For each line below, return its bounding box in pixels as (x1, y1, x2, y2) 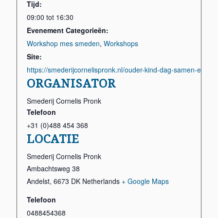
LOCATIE (26, 132, 79, 146)
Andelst (26, 176, 50, 186)
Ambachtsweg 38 (26, 163, 80, 173)
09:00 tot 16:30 (26, 12, 73, 22)
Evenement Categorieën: (26, 25, 109, 35)
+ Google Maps (121, 176, 169, 186)
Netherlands (82, 176, 120, 186)
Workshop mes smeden (26, 38, 100, 48)
